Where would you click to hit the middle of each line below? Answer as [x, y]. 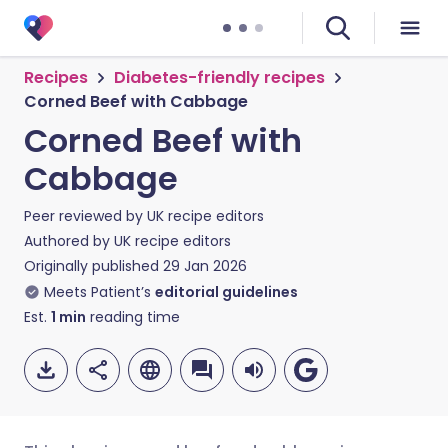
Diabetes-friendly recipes [219, 77]
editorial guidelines [226, 292]
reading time [133, 317]
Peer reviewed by [85, 216]
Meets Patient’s [97, 292]
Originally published [91, 266]
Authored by [69, 241]
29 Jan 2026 [205, 266]
